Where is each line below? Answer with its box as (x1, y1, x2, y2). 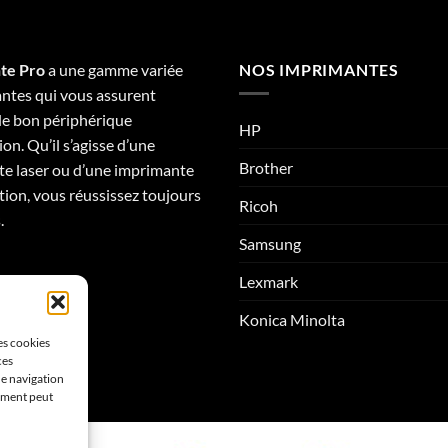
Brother (239, 158, 293, 178)
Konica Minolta (239, 310, 345, 330)
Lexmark (239, 272, 298, 292)
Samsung (239, 234, 301, 254)
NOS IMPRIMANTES (239, 59, 399, 79)
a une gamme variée (45, 59, 183, 79)
